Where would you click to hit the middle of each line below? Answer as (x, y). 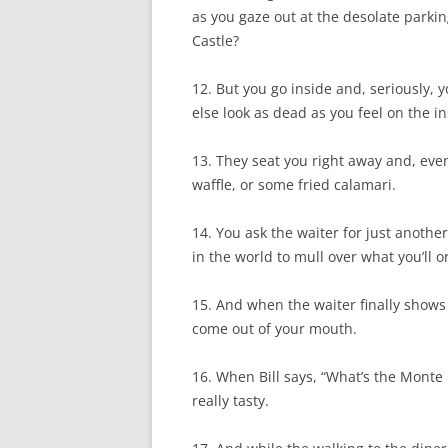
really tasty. (230, 400)
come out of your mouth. (274, 328)
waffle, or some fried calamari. (294, 184)
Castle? (215, 40)
